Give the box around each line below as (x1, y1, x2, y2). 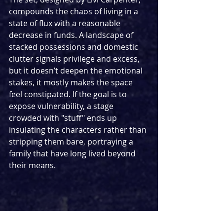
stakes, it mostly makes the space (9, 77, 135, 88)
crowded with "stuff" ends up (9, 112, 119, 124)
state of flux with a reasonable (9, 18, 122, 29)
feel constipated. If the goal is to (9, 89, 129, 100)
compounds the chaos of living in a (9, 6, 140, 17)
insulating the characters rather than (9, 124, 148, 136)
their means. (9, 160, 56, 171)
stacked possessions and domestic (9, 41, 140, 53)
